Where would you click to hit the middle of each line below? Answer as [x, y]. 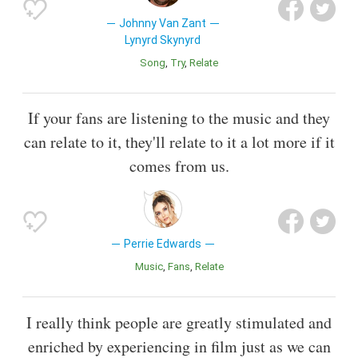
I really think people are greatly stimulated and [179, 322]
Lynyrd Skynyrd [163, 40]
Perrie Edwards [163, 244]
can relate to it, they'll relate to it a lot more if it [179, 142]
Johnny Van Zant [163, 24]
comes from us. [179, 166]
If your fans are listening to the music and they [179, 118]
